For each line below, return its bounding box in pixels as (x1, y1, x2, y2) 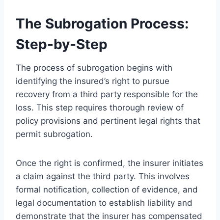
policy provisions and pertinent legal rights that (16, 115, 200, 126)
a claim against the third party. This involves (16, 171, 190, 181)
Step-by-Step (16, 35, 108, 53)
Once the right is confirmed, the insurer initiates (16, 158, 203, 168)
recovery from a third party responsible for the (16, 89, 198, 99)
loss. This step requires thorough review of (16, 102, 184, 112)
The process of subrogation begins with (16, 62, 172, 73)
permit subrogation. (16, 129, 93, 139)
